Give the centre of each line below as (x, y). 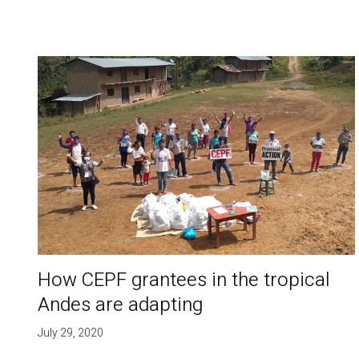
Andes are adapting (120, 305)
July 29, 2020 (70, 333)
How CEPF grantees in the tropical (184, 280)
